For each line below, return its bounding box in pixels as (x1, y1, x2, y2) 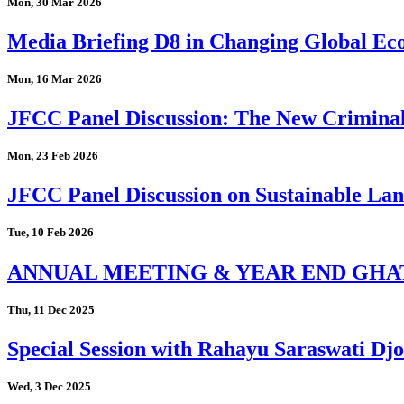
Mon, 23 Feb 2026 (7, 149, 98, 163)
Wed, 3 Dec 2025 (7, 379, 91, 393)
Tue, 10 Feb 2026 (7, 225, 94, 240)
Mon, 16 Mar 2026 (7, 72, 102, 87)
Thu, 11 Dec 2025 (7, 302, 95, 317)
